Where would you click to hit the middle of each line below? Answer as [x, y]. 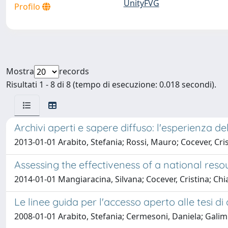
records [74, 71]
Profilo [28, 7]
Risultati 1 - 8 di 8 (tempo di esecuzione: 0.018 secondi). [111, 84]
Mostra [20, 71]
